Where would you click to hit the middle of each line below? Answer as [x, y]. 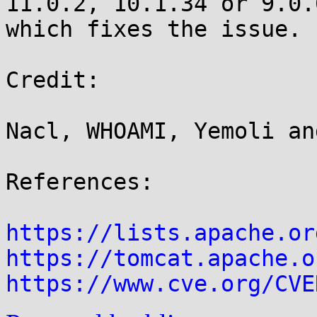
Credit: [53, 80]
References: [80, 182]
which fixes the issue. [154, 29]
